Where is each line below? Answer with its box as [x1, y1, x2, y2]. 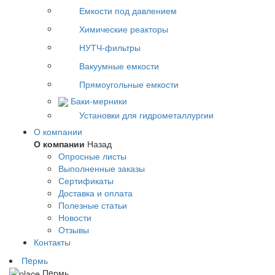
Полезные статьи [58, 198, 127, 211]
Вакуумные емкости [79, 59, 159, 72]
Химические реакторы [79, 22, 168, 35]
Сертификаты [58, 174, 114, 187]
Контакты [34, 235, 71, 248]
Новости [58, 211, 91, 223]
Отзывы [58, 223, 89, 236]
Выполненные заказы [58, 161, 145, 174]
